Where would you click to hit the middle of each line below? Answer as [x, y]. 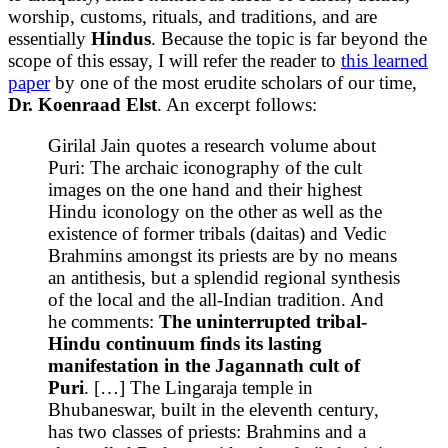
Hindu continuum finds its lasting [185, 343]
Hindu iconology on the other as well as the [215, 211]
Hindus [121, 38]
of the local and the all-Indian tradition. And [216, 299]
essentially [49, 38]
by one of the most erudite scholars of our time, [233, 82]
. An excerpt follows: [237, 104]
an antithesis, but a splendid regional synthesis [224, 277]
